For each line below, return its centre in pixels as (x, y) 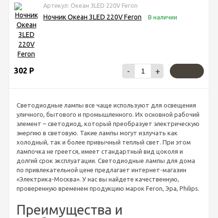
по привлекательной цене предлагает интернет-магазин (101, 170)
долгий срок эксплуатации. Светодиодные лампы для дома (106, 160)
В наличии (163, 17)
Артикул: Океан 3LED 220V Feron (91, 5)
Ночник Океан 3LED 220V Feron (92, 17)
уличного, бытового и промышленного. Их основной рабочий (108, 114)
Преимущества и (70, 209)
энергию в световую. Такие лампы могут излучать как (97, 133)
